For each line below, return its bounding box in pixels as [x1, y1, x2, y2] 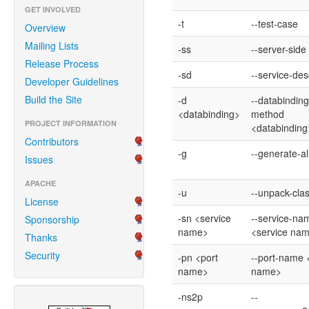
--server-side [250, 42, 306, 56]
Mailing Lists [25, 39, 79, 52]
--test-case [250, 17, 298, 30]
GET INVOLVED [25, 4, 81, 14]
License [25, 195, 59, 208]
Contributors [25, 134, 79, 148]
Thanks [25, 230, 57, 244]
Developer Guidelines [25, 74, 119, 88]
